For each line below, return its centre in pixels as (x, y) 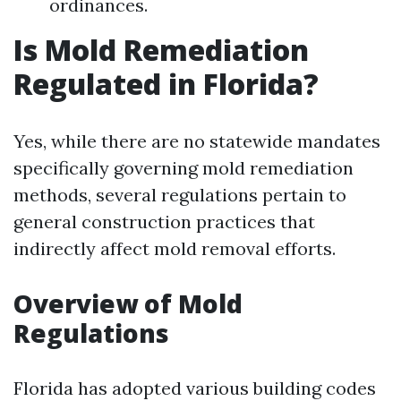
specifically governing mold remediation (183, 168)
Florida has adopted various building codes (195, 388)
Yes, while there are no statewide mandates (197, 141)
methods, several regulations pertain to (180, 195)
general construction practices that (164, 222)
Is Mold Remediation (161, 50)
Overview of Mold (128, 303)
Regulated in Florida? (166, 84)
